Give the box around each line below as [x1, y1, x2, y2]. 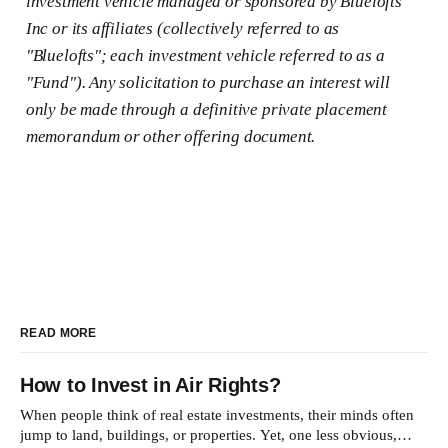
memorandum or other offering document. [25, 127, 316, 147]
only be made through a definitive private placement [25, 100, 388, 120]
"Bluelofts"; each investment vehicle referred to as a [25, 46, 385, 66]
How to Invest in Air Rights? [20, 374, 281, 397]
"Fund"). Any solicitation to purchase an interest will [25, 73, 390, 93]
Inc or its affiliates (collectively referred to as [25, 19, 340, 39]
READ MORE [20, 326, 97, 341]
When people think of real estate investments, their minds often [20, 407, 414, 424]
